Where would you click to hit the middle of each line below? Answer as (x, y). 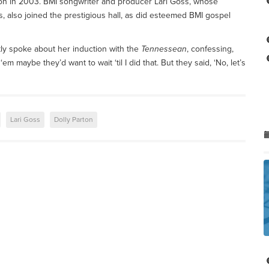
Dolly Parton (74, 119)
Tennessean (164, 49)
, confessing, (210, 49)
